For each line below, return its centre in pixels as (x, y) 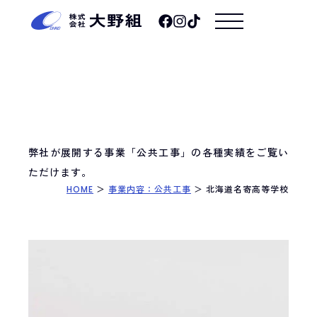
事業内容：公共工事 (150, 189)
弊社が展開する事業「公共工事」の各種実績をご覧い (158, 153)
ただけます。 (60, 173)
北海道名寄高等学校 (247, 189)
